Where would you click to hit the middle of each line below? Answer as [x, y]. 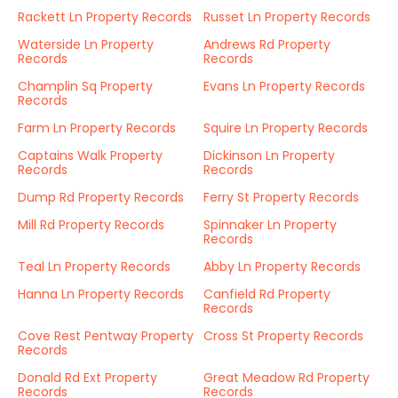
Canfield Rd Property [267, 294]
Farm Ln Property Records [97, 128]
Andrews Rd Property [267, 44]
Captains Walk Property [90, 155]
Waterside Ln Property [86, 44]
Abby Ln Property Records [282, 267]
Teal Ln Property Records [94, 267]
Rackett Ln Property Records [105, 17]
